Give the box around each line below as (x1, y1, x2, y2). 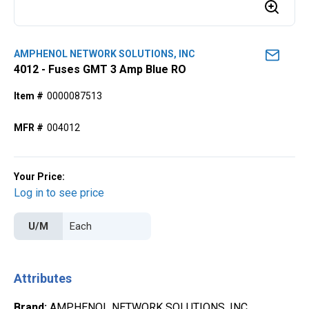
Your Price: (14, 171, 65, 182)
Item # (14, 90, 43, 101)
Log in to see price (14, 186, 104, 199)
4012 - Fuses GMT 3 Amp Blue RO (14, 63, 186, 76)
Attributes (14, 271, 72, 286)
